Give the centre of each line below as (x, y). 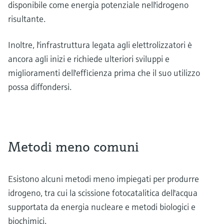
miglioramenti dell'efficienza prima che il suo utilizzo (104, 72)
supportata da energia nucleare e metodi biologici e (102, 206)
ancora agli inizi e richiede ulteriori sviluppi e (89, 58)
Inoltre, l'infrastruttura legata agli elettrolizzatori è (100, 44)
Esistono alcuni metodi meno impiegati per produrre (103, 178)
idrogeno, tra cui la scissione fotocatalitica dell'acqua (103, 192)
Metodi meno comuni (73, 146)
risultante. (27, 18)
